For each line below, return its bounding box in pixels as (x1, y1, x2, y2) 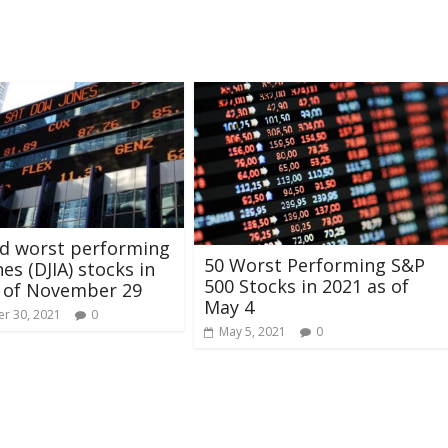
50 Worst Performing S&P (204, 253, 425, 278)
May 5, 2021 (219, 323, 286, 341)
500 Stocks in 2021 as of (204, 274, 409, 299)
